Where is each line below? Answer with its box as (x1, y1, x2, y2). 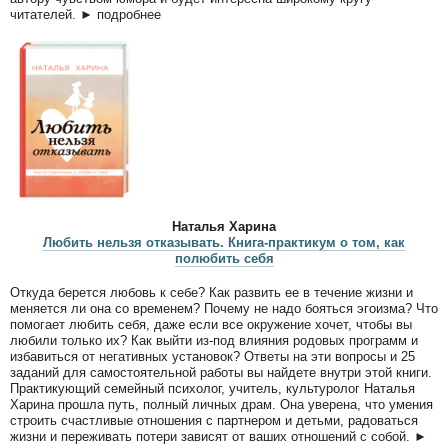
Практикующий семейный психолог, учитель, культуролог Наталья (10, 380, 415, 396)
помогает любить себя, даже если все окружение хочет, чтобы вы (10, 316, 412, 332)
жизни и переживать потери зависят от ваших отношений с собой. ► (10, 428, 427, 444)
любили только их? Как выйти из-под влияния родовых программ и (10, 332, 418, 348)
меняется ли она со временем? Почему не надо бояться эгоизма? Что (10, 300, 438, 316)
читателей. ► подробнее (10, 6, 161, 22)
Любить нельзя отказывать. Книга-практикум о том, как (43, 235, 405, 251)
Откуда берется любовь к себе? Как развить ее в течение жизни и (10, 284, 413, 300)
